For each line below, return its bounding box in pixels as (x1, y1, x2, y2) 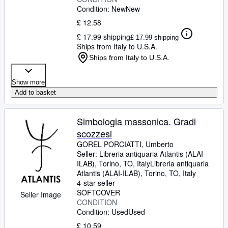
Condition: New (77, 4, 126, 14)
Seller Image (20, 189, 61, 199)
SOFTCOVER (77, 187, 120, 197)
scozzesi (77, 127, 112, 140)
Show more (12, 78, 45, 86)
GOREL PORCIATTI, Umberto (77, 139, 174, 149)
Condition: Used (77, 207, 128, 217)
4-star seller (77, 178, 115, 188)
